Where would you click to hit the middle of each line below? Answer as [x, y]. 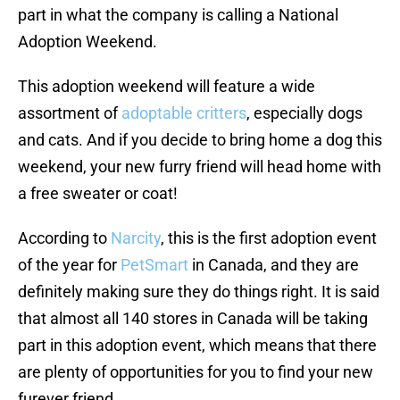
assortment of [70, 113]
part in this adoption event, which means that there [197, 346]
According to [64, 238]
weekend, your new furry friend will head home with [200, 167]
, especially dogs [304, 113]
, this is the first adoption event [269, 238]
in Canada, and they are [274, 265]
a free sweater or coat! [98, 194]
